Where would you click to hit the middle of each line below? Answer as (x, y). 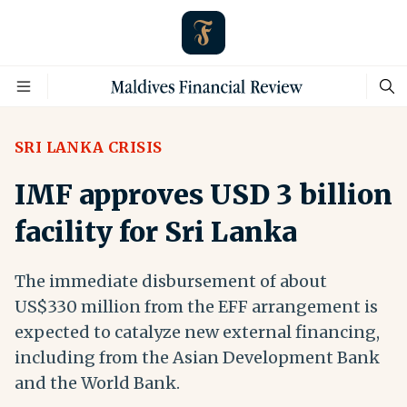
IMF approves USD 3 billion (203, 194)
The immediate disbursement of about (171, 281)
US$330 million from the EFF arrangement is (196, 307)
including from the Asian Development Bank (197, 357)
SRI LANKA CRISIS (89, 147)
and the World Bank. (97, 383)
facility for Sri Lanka (156, 232)
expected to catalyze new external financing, (197, 332)
